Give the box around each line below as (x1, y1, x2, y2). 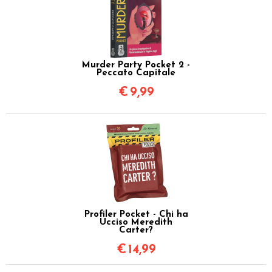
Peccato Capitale (97, 68, 175, 78)
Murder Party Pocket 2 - (82, 60, 190, 70)
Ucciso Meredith (100, 217, 172, 227)
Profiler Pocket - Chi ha (84, 209, 188, 219)
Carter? (119, 225, 153, 235)
